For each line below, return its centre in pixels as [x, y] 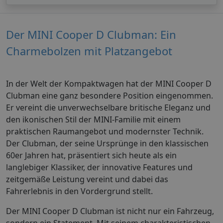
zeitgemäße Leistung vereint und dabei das [87, 179]
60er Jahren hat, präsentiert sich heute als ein [91, 155]
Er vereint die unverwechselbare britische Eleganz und [108, 107]
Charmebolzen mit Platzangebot [89, 51]
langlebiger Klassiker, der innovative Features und [99, 167]
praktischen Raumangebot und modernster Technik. [105, 131]
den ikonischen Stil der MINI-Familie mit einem [93, 119]
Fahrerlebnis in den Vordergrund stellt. [79, 191]
